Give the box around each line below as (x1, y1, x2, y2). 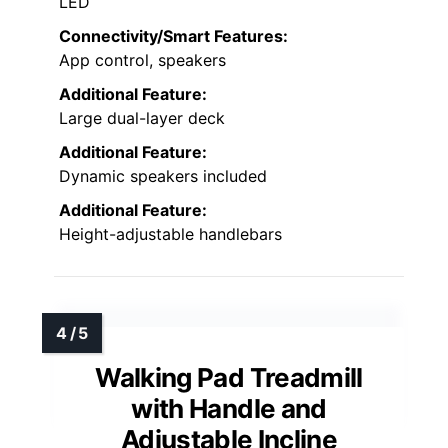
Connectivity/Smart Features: (59, 26, 288, 47)
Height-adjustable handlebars (59, 224, 282, 245)
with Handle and (131, 393, 327, 425)
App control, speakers (59, 50, 226, 71)
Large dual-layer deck (59, 108, 225, 129)
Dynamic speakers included (59, 166, 267, 187)
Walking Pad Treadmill (95, 362, 363, 394)
